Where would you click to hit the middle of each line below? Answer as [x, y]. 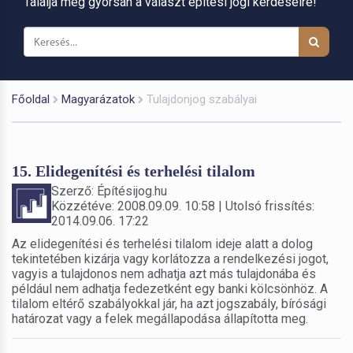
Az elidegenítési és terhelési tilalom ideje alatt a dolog [162, 243]
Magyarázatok [98, 99]
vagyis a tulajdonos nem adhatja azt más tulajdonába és [164, 273]
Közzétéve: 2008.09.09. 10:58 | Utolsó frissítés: [183, 206]
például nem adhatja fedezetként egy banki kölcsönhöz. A [170, 288]
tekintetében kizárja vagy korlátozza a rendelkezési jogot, [170, 258]
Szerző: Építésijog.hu [109, 191]
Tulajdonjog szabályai [202, 99]
